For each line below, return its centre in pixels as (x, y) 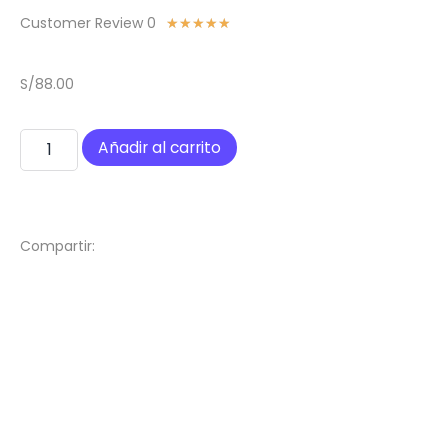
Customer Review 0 (88, 23)
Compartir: (57, 246)
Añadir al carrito (160, 148)
